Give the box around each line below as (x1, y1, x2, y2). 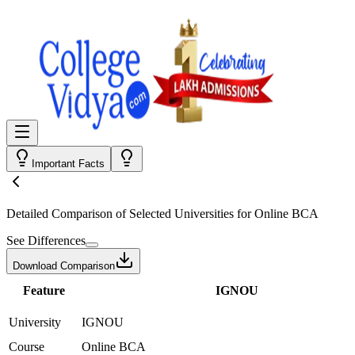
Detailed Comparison (6, 207, 113, 220)
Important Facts (32, 158, 105, 170)
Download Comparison (13, 260, 115, 272)
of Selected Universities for (113, 207, 254, 220)
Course (9, 340, 44, 353)
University (9, 315, 61, 329)
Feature (22, 284, 65, 297)
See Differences (6, 234, 86, 247)
